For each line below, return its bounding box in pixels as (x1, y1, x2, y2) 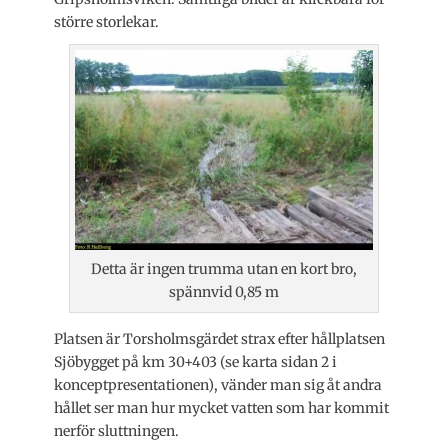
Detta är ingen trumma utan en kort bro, (91, 259, 357, 278)
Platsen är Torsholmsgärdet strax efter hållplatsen (54, 329, 385, 348)
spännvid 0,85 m (169, 282, 279, 301)
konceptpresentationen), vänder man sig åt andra (54, 375, 382, 394)
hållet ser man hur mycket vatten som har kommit (54, 398, 389, 417)
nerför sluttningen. (54, 421, 179, 440)
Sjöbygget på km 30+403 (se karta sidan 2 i (54, 352, 337, 371)
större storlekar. (54, 13, 159, 31)
